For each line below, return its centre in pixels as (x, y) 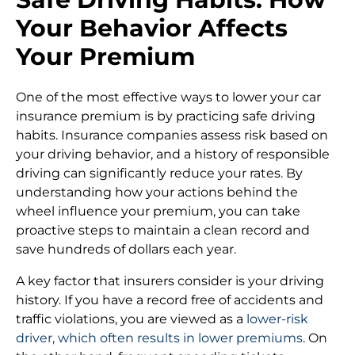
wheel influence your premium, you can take (158, 211)
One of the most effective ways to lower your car (168, 97)
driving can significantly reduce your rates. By (159, 173)
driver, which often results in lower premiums (159, 338)
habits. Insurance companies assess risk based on (172, 135)
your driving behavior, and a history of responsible (173, 154)
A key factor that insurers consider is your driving (170, 281)
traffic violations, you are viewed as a (131, 319)
